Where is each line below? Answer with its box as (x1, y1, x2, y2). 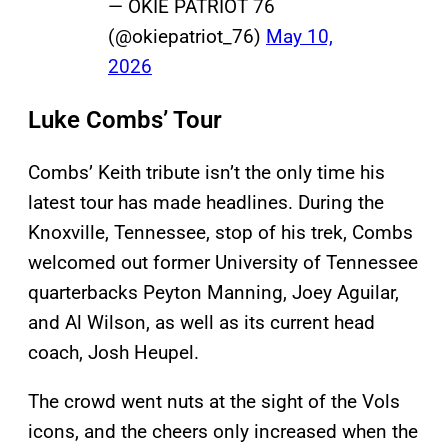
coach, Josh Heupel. (28, 341, 199, 365)
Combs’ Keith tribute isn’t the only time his (28, 161, 385, 185)
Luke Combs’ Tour (28, 106, 222, 135)
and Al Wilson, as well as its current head (28, 311, 375, 335)
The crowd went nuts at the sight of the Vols (28, 390, 400, 414)
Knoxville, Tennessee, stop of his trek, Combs (28, 221, 413, 245)
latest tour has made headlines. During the (28, 191, 384, 215)
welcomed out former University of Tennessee (28, 251, 418, 275)
